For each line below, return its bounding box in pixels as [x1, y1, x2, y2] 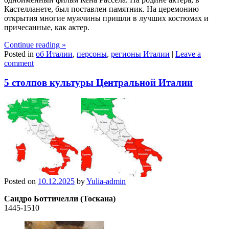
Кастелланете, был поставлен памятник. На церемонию [4, 4, 199, 13]
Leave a [175, 49, 201, 58]
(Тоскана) [80, 194, 116, 203]
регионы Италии [111, 49, 170, 58]
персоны [77, 49, 107, 58]
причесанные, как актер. [4, 22, 89, 32]
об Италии [36, 49, 73, 58]
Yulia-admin [86, 177, 126, 186]
